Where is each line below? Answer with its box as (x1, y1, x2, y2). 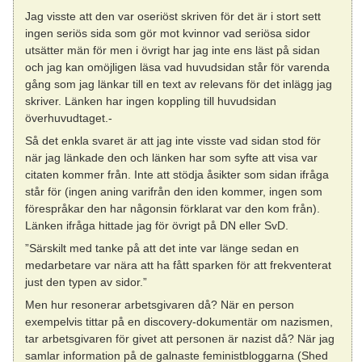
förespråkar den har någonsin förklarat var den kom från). (25, 201, 321, 215)
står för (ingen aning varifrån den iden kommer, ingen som (25, 184, 323, 198)
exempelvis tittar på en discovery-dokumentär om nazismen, (25, 315, 334, 329)
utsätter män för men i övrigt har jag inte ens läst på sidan (25, 43, 321, 57)
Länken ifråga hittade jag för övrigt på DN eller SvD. (25, 218, 289, 232)
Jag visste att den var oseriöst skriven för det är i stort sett (25, 9, 322, 23)
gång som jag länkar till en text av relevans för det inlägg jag (25, 77, 333, 90)
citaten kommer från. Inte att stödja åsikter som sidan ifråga (25, 167, 330, 181)
